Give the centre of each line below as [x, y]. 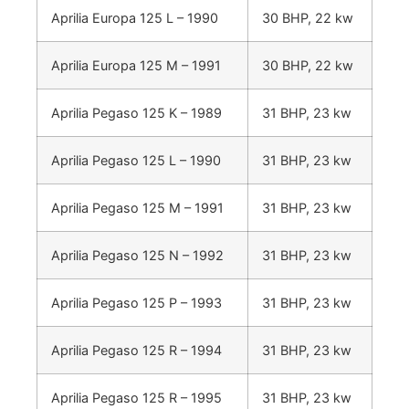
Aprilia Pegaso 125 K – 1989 [136, 112]
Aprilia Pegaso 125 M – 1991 [137, 207]
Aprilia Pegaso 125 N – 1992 [137, 255]
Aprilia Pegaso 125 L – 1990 [136, 160]
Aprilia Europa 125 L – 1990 [135, 17]
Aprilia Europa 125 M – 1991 [136, 65]
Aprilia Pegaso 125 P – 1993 [136, 302]
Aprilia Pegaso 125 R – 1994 [136, 350]
